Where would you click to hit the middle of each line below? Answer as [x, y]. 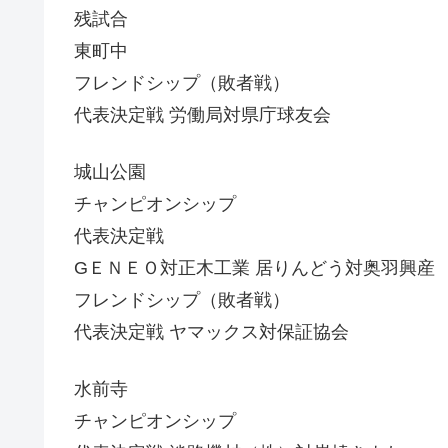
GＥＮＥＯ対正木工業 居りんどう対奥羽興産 [254, 268]
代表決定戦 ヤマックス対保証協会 [211, 332]
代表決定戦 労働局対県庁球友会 [202, 115]
